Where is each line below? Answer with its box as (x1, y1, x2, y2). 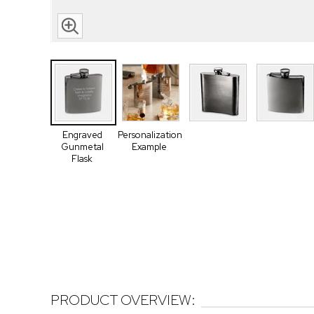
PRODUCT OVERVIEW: (50, 291, 196, 310)
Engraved (62, 129, 102, 141)
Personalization (118, 129, 182, 141)
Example (132, 141, 167, 153)
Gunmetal (60, 141, 104, 153)
